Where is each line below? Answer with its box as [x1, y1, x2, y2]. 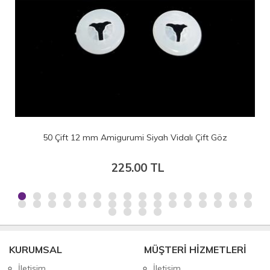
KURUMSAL [9, 243, 62, 256]
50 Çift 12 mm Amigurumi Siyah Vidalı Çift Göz [43, 131, 227, 143]
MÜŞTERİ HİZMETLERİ [144, 243, 246, 256]
